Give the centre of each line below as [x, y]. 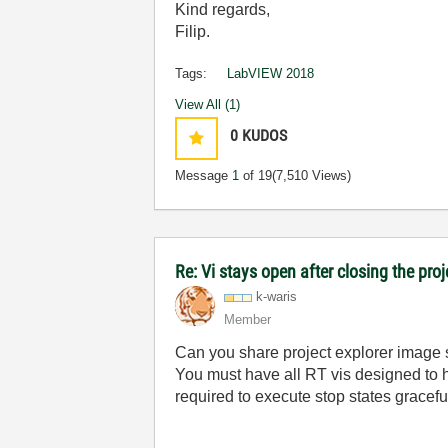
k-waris [277, 296]
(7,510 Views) [312, 175]
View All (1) [208, 104]
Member [248, 319]
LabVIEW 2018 [271, 73]
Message [204, 175]
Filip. [193, 31]
